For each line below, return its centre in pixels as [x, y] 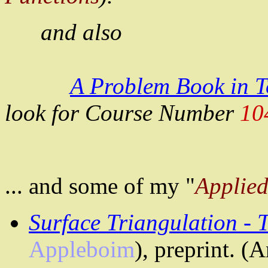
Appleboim [82, 249]
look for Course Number [122, 113]
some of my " [129, 186]
